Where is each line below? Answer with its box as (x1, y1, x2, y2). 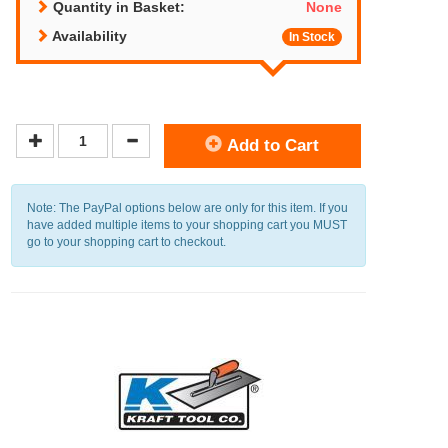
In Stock (289, 29, 335, 44)
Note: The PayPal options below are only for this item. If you (27, 200, 348, 215)
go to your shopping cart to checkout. (27, 234, 226, 249)
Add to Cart (222, 135, 320, 155)
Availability (49, 27, 127, 44)
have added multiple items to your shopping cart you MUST (27, 217, 347, 232)
